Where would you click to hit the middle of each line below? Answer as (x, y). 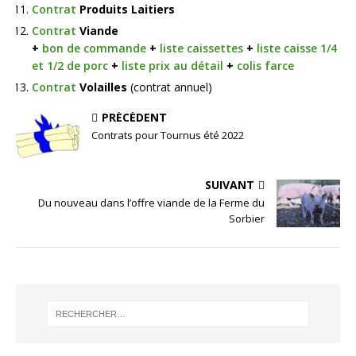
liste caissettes (201, 48)
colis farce (265, 66)
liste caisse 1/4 (297, 48)
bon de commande (94, 48)
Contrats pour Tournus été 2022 (168, 135)
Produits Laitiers (126, 10)
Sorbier (247, 219)
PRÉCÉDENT (134, 118)
